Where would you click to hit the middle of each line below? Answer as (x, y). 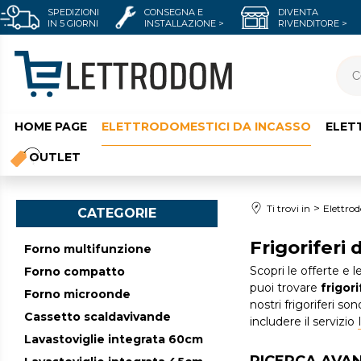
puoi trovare (284, 288)
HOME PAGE (51, 127)
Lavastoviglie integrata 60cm (114, 340)
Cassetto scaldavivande (98, 317)
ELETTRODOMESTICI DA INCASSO (206, 127)
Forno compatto (75, 272)
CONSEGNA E (173, 12)
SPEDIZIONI (73, 12)
